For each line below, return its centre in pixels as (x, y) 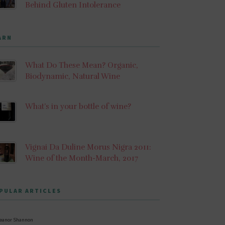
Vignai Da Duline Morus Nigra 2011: (88, 147)
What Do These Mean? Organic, (81, 66)
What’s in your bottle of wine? (78, 106)
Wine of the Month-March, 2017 (81, 158)
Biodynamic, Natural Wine (72, 77)
